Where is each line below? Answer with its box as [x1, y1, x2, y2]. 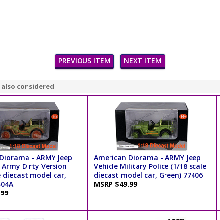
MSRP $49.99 [93, 179, 141, 189]
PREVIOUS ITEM [58, 56, 110, 66]
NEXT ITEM [124, 56, 162, 66]
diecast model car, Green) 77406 [93, 170, 203, 180]
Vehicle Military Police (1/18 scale [93, 161, 206, 171]
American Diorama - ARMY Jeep [93, 152, 201, 162]
